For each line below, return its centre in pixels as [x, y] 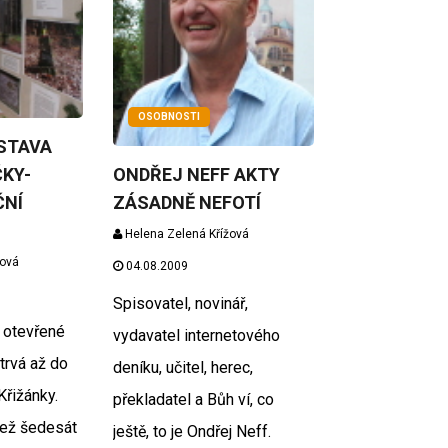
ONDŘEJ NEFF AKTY [197, 174]
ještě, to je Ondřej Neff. [192, 431]
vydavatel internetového [197, 335]
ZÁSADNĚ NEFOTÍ [187, 202]
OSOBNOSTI [169, 116]
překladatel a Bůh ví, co [194, 399]
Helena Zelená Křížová [186, 233]
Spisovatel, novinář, [181, 303]
